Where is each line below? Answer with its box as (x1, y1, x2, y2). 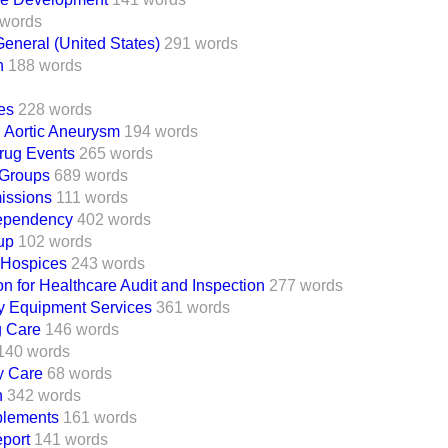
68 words (47, 364, 112, 382)
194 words (124, 122, 198, 140)
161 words (63, 408, 137, 426)
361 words (156, 298, 230, 316)
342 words (7, 386, 81, 404)
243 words (71, 254, 145, 272)
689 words (54, 166, 128, 184)
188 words (8, 56, 82, 74)
